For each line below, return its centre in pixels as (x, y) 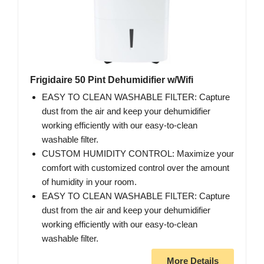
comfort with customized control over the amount (136, 168)
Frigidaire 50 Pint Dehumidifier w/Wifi (112, 80)
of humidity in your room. (89, 182)
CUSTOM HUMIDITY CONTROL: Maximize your (138, 154)
